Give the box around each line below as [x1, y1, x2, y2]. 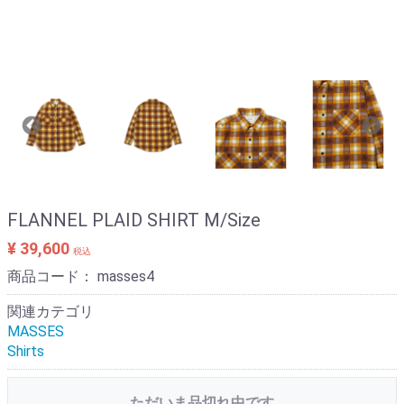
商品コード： [7, 268, 97, 285]
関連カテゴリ [7, 303, 94, 320]
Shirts [7, 343, 44, 360]
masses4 [97, 268, 154, 285]
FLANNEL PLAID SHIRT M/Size [7, 209, 261, 231]
